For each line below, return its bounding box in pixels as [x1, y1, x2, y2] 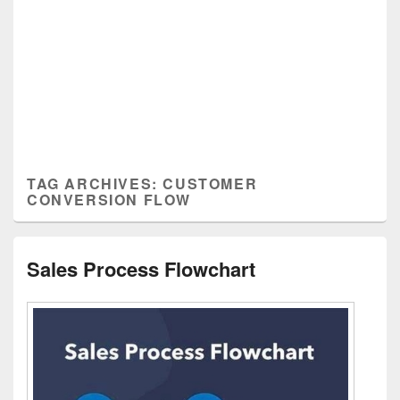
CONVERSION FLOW [27, 189, 192, 210]
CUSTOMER [162, 173, 258, 194]
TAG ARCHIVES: [27, 173, 163, 194]
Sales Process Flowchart [27, 254, 255, 283]
